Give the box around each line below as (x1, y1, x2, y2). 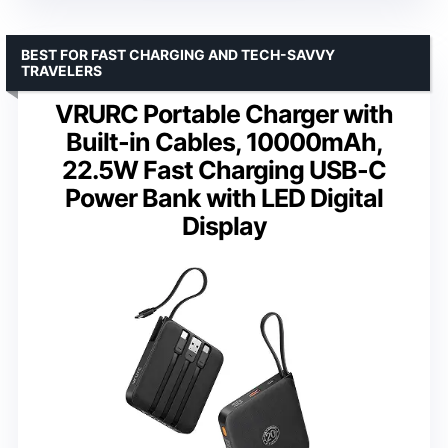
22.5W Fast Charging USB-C (62, 154, 386, 185)
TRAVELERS (21, 61, 102, 79)
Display (181, 210, 267, 241)
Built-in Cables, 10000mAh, (65, 126, 383, 157)
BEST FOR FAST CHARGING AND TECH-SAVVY (21, 45, 335, 63)
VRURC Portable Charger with (55, 98, 393, 129)
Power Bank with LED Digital (65, 182, 383, 213)
